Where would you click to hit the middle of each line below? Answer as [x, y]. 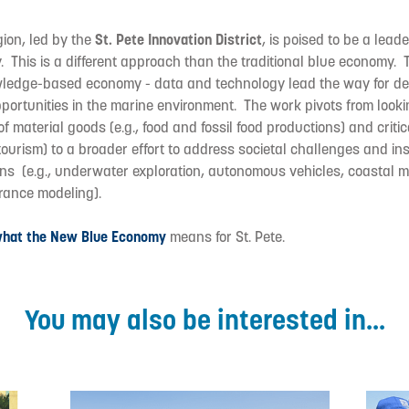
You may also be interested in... [204, 320]
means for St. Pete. [225, 237]
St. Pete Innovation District [178, 40]
